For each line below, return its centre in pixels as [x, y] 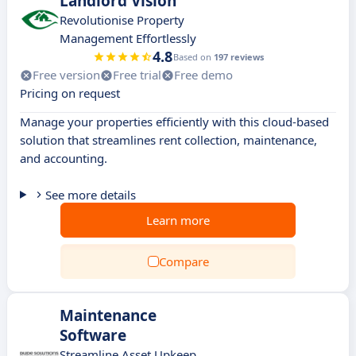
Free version [66, 75]
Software [93, 335]
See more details [90, 195]
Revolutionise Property [122, 20]
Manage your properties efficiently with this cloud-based [174, 122]
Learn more [178, 220]
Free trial [137, 75]
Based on [193, 57]
